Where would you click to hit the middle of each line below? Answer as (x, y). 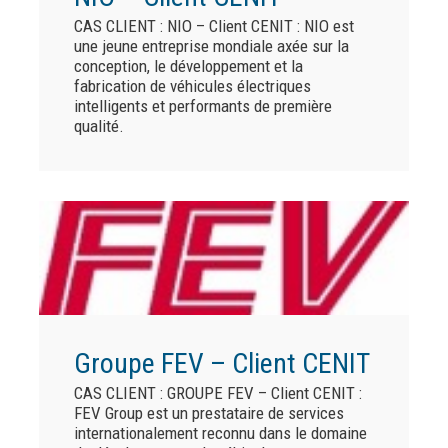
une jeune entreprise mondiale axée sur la (211, 46)
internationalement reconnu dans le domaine (220, 433)
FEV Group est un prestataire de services (208, 413)
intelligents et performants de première (202, 106)
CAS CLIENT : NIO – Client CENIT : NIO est (213, 26)
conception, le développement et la (188, 66)
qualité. (98, 126)
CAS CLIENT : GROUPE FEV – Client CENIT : (217, 393)
